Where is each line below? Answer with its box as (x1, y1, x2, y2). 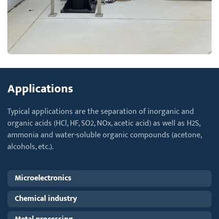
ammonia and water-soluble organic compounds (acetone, (7, 128, 201, 142)
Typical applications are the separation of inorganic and (7, 105, 194, 118)
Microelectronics (15, 171, 71, 185)
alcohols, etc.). (7, 140, 53, 153)
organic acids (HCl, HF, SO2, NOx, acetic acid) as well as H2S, (7, 116, 200, 130)
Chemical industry (15, 192, 77, 205)
